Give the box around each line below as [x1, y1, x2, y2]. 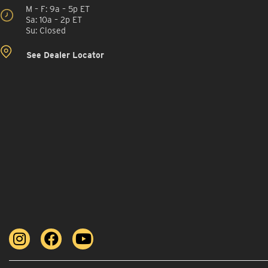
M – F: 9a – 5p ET [26, 4, 90, 14]
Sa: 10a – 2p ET [26, 14, 87, 25]
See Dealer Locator [24, 50, 104, 60]
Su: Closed [26, 25, 66, 35]
